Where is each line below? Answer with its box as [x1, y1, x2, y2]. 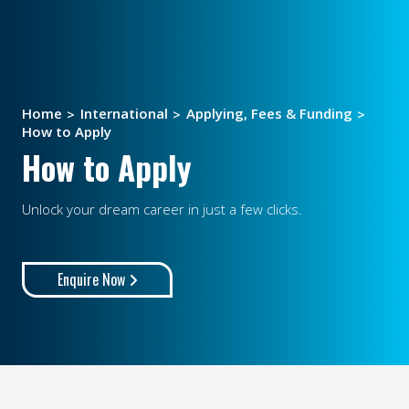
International [80, 104, 168, 122]
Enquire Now [57, 268, 129, 290]
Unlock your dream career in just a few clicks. [22, 200, 306, 218]
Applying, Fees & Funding [186, 104, 352, 122]
